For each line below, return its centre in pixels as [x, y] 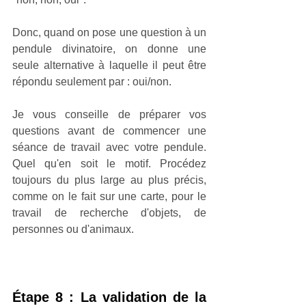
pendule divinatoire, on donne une [109, 48]
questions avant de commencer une [109, 130]
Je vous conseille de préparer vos [109, 114]
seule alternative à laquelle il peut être [109, 65]
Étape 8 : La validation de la [109, 297]
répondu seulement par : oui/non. [92, 81]
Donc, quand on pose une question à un [109, 32]
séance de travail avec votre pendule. [109, 147]
